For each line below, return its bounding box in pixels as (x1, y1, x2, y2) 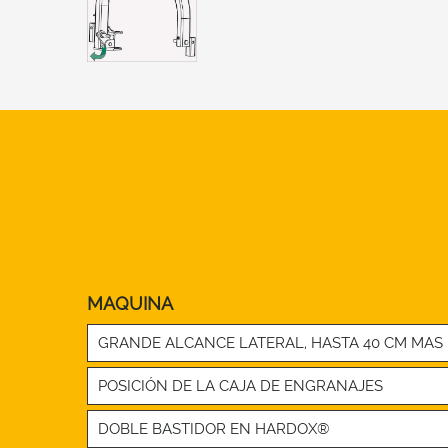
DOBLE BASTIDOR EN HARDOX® (98, 420, 330, 438)
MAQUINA (87, 293, 173, 314)
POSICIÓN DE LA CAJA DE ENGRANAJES (98, 377, 383, 395)
